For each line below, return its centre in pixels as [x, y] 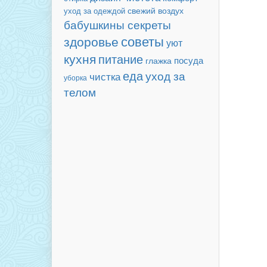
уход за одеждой [94, 10]
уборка [75, 77]
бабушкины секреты [117, 24]
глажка [159, 60]
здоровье [91, 41]
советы [142, 41]
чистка [105, 76]
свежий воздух [156, 10]
